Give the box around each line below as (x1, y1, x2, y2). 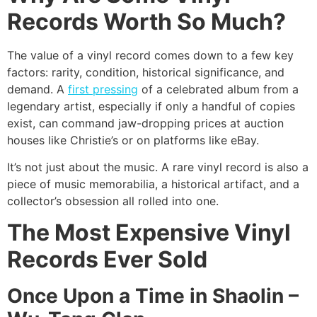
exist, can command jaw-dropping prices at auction (7, 115, 284, 130)
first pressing (68, 81, 138, 96)
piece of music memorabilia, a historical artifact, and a (7, 176, 299, 191)
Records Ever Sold (7, 246, 207, 274)
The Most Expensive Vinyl (7, 219, 291, 247)
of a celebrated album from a (138, 81, 299, 96)
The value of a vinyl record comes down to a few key (7, 47, 294, 62)
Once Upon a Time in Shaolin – (7, 284, 299, 309)
